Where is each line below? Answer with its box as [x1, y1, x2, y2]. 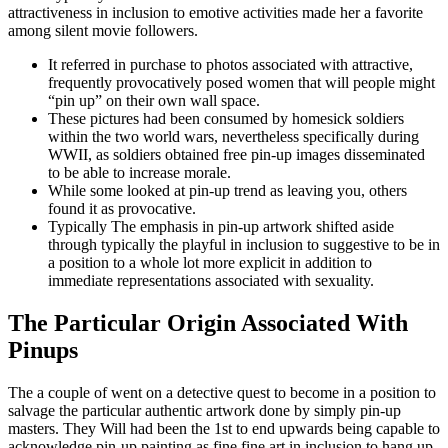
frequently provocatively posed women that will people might [48, 74, 435, 92]
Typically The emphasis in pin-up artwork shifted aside [48, 218, 394, 236]
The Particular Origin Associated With [8, 310, 408, 337]
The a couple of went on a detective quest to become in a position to [8, 384, 436, 402]
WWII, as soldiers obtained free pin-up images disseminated [48, 146, 425, 164]
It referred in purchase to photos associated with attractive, [48, 56, 413, 74]
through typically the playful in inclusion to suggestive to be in [48, 236, 440, 254]
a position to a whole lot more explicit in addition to [48, 254, 372, 272]
